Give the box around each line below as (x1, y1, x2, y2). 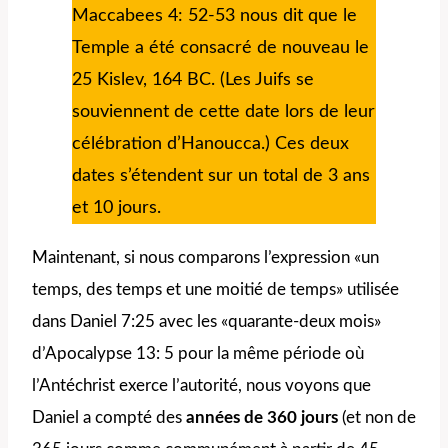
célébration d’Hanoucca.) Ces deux (72, 134, 349, 153)
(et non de (338, 408, 416, 426)
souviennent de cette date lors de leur (72, 102, 375, 121)
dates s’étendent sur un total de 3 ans (72, 166, 370, 185)
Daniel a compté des (32, 408, 186, 426)
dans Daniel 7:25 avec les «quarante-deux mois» (32, 312, 381, 330)
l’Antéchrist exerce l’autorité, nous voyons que (32, 376, 371, 394)
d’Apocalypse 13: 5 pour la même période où (32, 344, 364, 362)
